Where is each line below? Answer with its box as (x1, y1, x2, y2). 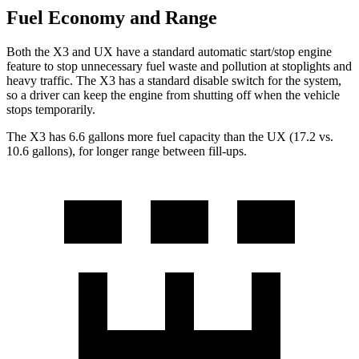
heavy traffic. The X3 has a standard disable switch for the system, (6, 74, 341, 88)
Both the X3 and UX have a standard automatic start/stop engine (6, 45, 332, 59)
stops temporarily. (6, 103, 95, 117)
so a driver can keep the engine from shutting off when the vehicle (6, 88, 340, 103)
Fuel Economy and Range (6, 7, 217, 29)
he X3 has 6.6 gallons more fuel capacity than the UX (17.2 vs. (14, 130, 333, 144)
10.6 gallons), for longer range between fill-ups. (6, 144, 247, 159)
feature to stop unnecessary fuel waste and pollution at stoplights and (6, 59, 352, 74)
